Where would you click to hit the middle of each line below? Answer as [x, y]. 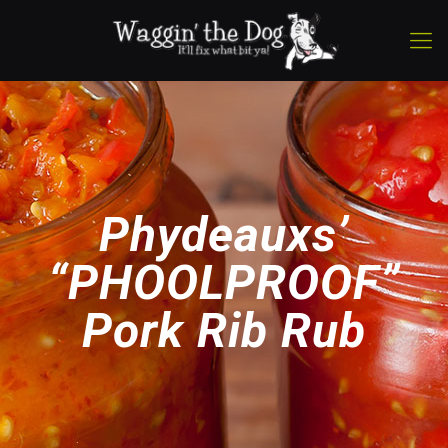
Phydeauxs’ [224, 234]
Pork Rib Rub [224, 330]
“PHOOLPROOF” [224, 282]
